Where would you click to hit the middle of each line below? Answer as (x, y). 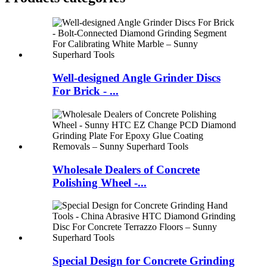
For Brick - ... (86, 91)
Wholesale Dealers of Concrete (126, 169)
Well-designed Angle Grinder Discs (136, 78)
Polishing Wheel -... (100, 182)
